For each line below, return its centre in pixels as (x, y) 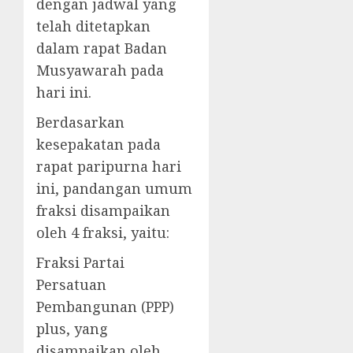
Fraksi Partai (80, 262)
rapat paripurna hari (109, 166)
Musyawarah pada (100, 70)
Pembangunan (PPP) (105, 307)
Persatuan (71, 284)
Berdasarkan (80, 122)
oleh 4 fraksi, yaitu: (103, 232)
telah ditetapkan (93, 26)
